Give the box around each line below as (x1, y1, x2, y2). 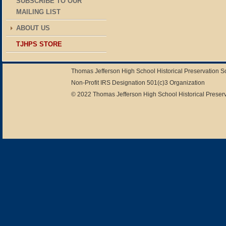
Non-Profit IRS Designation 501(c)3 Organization (71, 79, 205, 86)
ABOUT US (16, 24, 50, 32)
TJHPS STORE (16, 40, 62, 48)
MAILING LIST (16, 8, 61, 16)
